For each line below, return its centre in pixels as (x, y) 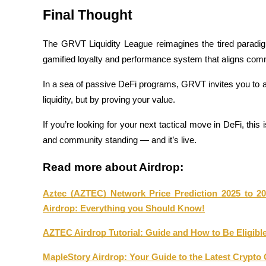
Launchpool (51, 162)
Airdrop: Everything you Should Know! (124, 209)
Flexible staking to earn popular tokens (101, 183)
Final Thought (88, 15)
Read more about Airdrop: (113, 167)
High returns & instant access (83, 41)
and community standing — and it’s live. (120, 140)
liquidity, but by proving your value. (109, 100)
